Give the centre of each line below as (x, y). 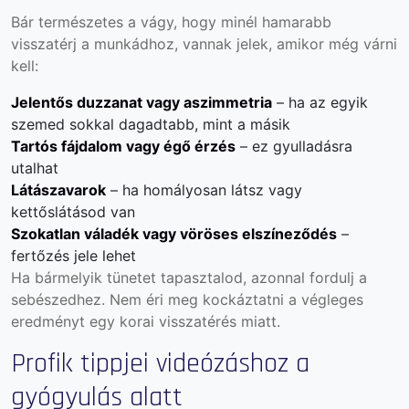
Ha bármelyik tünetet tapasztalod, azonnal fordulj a (189, 277)
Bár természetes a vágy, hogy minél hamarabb (171, 21)
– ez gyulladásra (294, 146)
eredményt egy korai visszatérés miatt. (146, 321)
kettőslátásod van (73, 211)
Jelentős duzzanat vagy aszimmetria (142, 102)
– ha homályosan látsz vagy (204, 189)
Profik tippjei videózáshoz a (160, 363)
